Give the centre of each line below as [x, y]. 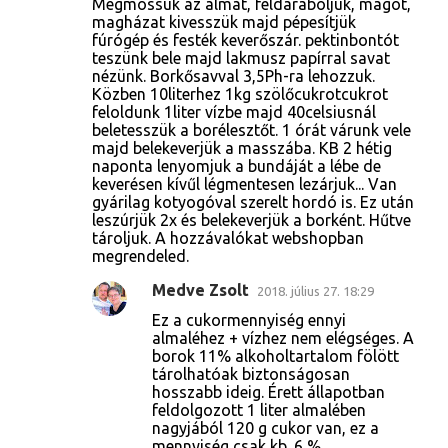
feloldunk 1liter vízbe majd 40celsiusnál [234, 111]
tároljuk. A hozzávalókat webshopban [228, 237]
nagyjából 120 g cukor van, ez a [265, 427]
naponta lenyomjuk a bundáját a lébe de [236, 165]
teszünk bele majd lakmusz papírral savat [241, 57]
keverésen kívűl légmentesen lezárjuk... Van [244, 183]
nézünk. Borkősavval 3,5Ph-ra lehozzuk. [233, 75]
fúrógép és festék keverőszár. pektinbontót [245, 39]
